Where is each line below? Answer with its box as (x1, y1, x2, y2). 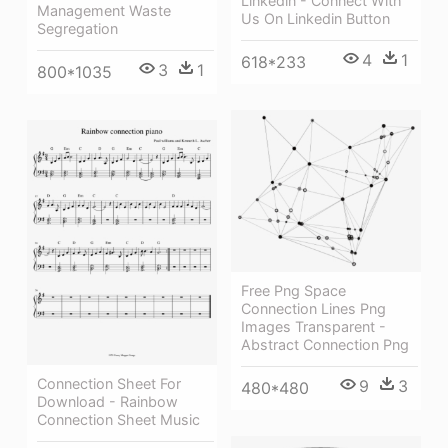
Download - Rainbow (37, 392, 178, 410)
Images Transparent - (241, 318, 386, 336)
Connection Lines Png (241, 300, 386, 318)
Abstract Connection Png (241, 336, 409, 354)
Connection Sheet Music (37, 410, 200, 428)
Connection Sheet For (37, 374, 181, 392)
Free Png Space (241, 282, 346, 300)
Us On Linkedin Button (241, 9, 390, 27)
